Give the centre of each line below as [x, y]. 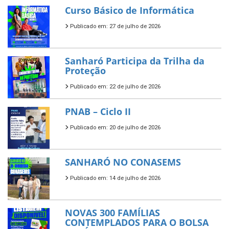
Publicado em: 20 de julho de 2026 [114, 128]
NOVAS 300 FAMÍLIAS [112, 213]
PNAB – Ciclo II [98, 112]
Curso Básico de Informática [130, 10]
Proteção [85, 71]
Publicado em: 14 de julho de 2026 [114, 178]
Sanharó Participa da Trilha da [135, 61]
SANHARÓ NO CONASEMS [123, 162]
